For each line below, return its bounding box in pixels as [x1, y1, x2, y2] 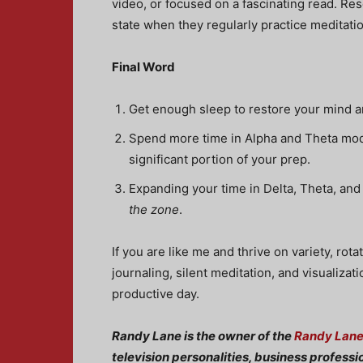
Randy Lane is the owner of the [112, 328, 294, 344]
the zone [129, 202, 179, 217]
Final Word [112, 59, 175, 75]
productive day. [112, 286, 199, 301]
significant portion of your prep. [129, 152, 310, 167]
